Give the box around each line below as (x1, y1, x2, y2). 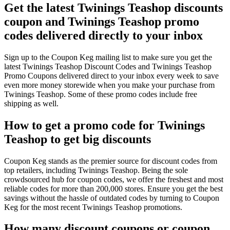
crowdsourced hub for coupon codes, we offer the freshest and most (4, 175, 223, 184)
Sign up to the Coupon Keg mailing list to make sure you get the (4, 52, 212, 62)
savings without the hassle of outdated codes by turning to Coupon (4, 193, 219, 202)
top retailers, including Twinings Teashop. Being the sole (4, 165, 188, 175)
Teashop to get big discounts (4, 132, 151, 146)
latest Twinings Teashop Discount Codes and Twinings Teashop (4, 62, 212, 71)
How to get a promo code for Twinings (4, 118, 205, 132)
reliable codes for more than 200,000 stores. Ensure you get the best (4, 184, 223, 193)
